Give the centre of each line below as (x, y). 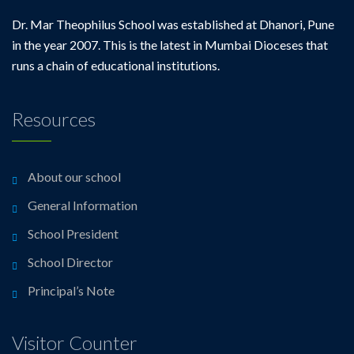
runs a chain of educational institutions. (116, 65)
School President (73, 233)
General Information (83, 205)
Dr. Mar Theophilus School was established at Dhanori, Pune (173, 24)
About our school (74, 177)
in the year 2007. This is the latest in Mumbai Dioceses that (170, 45)
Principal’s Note (71, 290)
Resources (54, 119)
